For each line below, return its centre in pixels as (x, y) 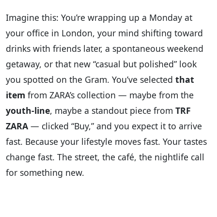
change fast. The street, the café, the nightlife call (105, 157)
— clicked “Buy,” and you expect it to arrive (115, 126)
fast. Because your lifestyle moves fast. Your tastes (106, 142)
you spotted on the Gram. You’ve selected (91, 80)
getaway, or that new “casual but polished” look (101, 64)
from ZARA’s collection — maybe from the (109, 95)
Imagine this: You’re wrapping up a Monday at (99, 18)
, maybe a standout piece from (113, 111)
